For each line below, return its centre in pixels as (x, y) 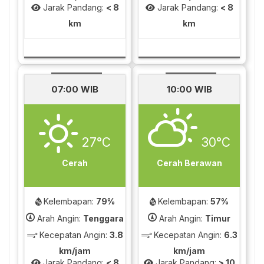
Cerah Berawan (189, 163)
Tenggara (103, 218)
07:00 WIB (75, 89)
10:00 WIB (189, 89)
